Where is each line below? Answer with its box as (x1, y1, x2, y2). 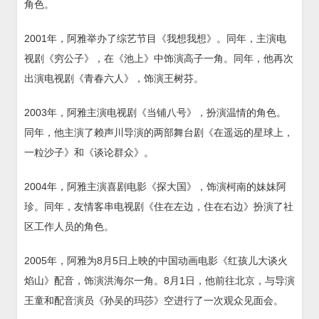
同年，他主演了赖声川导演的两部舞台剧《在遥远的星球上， (24, 127, 293, 139)
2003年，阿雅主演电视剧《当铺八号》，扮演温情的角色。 (24, 107, 286, 119)
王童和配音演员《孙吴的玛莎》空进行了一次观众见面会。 (24, 295, 283, 307)
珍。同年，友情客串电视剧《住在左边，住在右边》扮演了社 (24, 201, 293, 213)
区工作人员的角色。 (24, 221, 114, 233)
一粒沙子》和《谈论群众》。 (24, 147, 154, 159)
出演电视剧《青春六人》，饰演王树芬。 (24, 73, 204, 85)
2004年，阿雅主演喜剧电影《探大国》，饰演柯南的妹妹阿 (24, 181, 286, 193)
